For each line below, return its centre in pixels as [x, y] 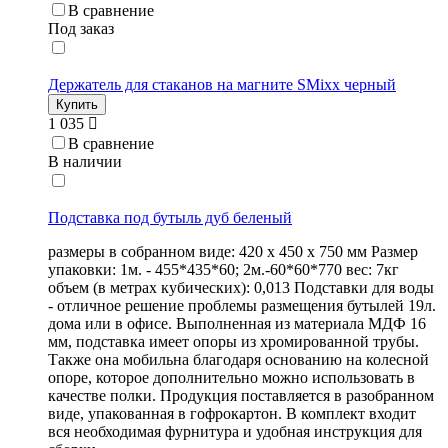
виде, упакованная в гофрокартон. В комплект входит [232, 414]
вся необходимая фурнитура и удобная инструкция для [235, 432]
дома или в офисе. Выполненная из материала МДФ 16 [237, 324]
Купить [77, 105]
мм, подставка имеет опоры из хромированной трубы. [233, 342]
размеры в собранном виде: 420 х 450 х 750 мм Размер [233, 252]
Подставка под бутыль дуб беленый [170, 218]
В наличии [85, 162]
